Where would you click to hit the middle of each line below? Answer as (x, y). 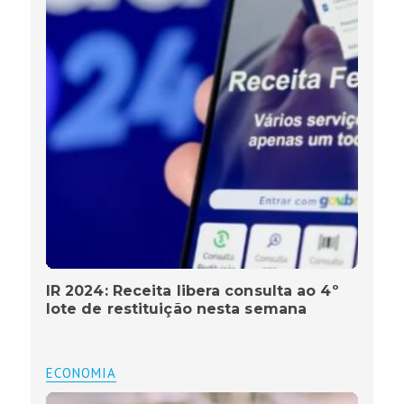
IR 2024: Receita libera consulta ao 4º (192, 291)
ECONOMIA (81, 373)
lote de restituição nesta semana (176, 309)
